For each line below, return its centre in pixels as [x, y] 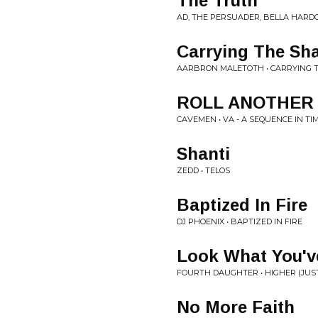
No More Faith [236, 307]
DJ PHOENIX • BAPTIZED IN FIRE [240, 221]
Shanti [203, 154]
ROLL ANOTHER [245, 103]
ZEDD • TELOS [203, 170]
